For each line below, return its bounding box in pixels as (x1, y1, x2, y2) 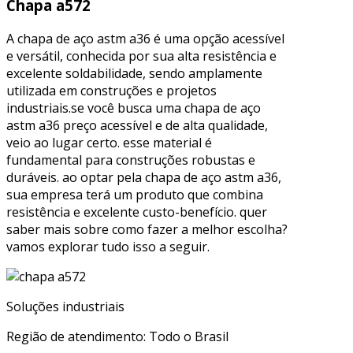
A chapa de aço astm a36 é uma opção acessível (6, 30, 284, 48)
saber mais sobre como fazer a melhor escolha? (6, 221, 288, 239)
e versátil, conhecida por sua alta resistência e (6, 47, 277, 65)
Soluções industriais (6, 298, 124, 316)
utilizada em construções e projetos (6, 82, 217, 100)
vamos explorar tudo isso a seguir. (6, 238, 210, 256)
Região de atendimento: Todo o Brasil (6, 328, 229, 346)
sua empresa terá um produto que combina (6, 186, 263, 204)
